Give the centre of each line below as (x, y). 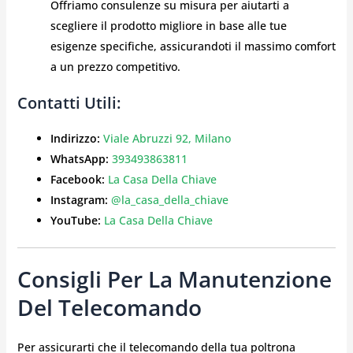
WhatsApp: (79, 159)
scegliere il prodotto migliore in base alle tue (168, 26)
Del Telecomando (109, 308)
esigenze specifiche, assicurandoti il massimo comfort (193, 46)
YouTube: (75, 221)
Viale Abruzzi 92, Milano (167, 139)
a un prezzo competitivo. (115, 67)
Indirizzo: (75, 139)
